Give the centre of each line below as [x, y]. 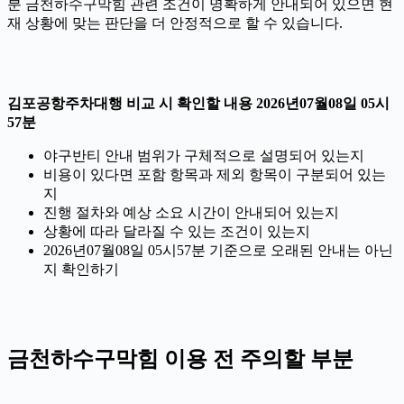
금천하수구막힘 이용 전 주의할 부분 [180, 359]
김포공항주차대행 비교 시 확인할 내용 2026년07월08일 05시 [198, 104]
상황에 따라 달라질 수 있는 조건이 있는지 [177, 232]
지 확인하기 [81, 270]
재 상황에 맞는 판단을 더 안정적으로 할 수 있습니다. [175, 23]
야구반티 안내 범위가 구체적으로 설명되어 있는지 [204, 156]
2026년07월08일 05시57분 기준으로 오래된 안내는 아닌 [218, 251]
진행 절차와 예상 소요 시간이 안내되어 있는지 [191, 213]
